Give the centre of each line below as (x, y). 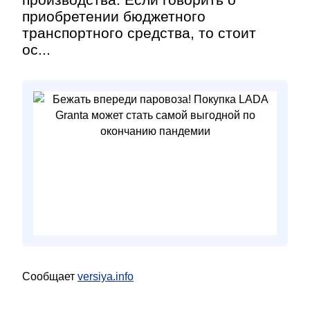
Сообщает (50, 276)
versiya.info (106, 276)
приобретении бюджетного (114, 16)
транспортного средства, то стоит (139, 33)
